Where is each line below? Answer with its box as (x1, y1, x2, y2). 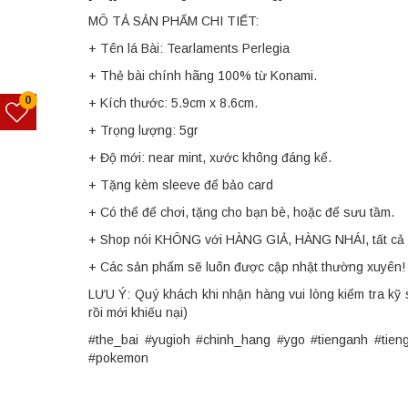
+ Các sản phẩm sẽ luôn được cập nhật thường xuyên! (88, 259, 405, 274)
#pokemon (88, 350, 148, 365)
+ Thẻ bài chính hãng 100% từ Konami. (88, 67, 317, 83)
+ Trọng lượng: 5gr (88, 122, 199, 138)
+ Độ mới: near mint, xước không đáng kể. (88, 149, 331, 165)
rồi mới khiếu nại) (88, 304, 188, 320)
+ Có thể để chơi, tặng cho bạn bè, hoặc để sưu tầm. (88, 204, 394, 219)
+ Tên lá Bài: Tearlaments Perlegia (88, 40, 290, 56)
